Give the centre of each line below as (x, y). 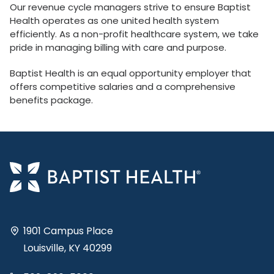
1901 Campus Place (68, 231)
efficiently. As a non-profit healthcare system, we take (134, 34)
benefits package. (51, 100)
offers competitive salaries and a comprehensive (123, 87)
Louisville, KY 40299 (68, 248)
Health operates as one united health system (114, 20)
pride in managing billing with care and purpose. (118, 47)
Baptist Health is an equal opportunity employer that (131, 73)
